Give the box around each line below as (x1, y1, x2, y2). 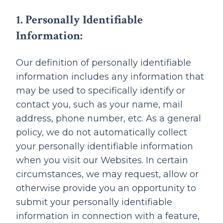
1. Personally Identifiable (16, 12, 143, 27)
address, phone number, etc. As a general (16, 113, 201, 124)
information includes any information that (16, 71, 204, 82)
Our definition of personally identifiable (16, 57, 191, 68)
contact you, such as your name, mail (16, 99, 183, 110)
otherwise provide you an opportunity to (16, 183, 196, 194)
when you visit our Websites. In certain (16, 155, 188, 166)
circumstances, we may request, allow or (16, 169, 199, 180)
